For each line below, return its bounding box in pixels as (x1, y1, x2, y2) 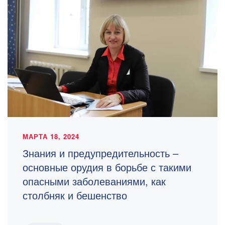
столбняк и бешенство (23, 188, 127, 203)
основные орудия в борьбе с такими (23, 160, 191, 175)
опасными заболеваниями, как (23, 174, 166, 189)
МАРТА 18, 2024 (23, 132, 79, 142)
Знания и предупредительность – (23, 146, 178, 161)
